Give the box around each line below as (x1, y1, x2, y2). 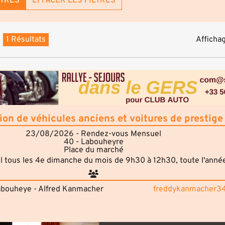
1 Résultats (6, 35, 46, 45)
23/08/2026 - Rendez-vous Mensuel (26, 129, 161, 139)
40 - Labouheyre (63, 137, 124, 147)
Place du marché (63, 145, 124, 155)
